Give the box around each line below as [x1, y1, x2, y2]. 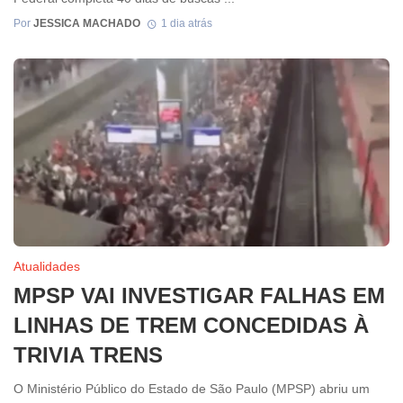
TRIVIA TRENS [13, 343, 163, 368]
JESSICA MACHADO [33, 17, 140, 31]
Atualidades [13, 259, 80, 274]
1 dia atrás [160, 17, 212, 31]
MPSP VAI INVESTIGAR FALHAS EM [13, 283, 385, 309]
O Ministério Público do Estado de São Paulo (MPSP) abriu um [13, 381, 370, 396]
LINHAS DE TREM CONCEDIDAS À [13, 313, 369, 338]
